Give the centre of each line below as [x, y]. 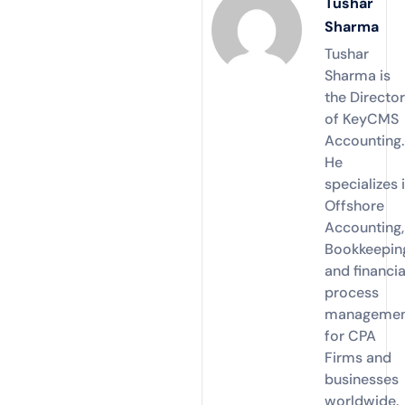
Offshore [355, 205]
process [352, 292]
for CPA [351, 335]
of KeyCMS [362, 118]
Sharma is [358, 75]
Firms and [358, 357]
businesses [362, 379]
